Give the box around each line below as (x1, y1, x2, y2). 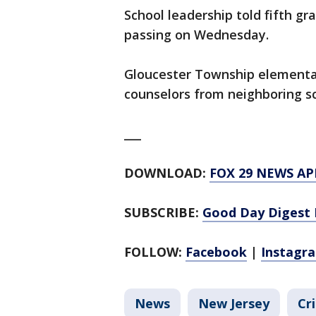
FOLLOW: (124, 243, 186, 261)
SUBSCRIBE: (124, 204, 202, 221)
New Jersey (198, 295, 269, 312)
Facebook (186, 243, 247, 261)
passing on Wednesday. (124, 26, 272, 44)
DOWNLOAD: (124, 164, 209, 182)
